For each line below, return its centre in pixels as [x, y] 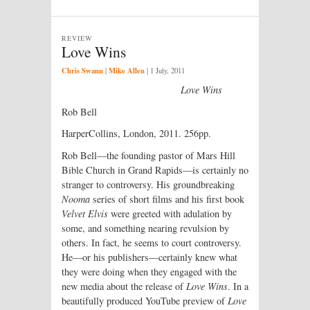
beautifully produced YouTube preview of [145, 301]
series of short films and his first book [167, 199]
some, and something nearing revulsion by [145, 228]
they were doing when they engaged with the [149, 272]
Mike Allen [127, 70]
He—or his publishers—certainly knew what [149, 257]
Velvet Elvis [85, 214]
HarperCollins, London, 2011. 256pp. [136, 134]
